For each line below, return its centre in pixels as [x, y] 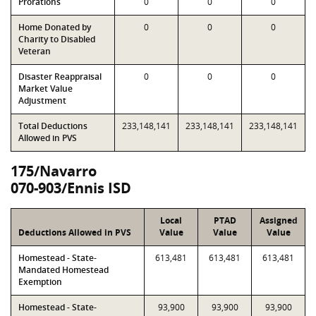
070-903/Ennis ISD [71, 188]
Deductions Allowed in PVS [75, 232]
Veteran [35, 51]
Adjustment [42, 101]
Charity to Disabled [57, 39]
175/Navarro [54, 171]
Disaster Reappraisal [60, 77]
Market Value [45, 89]
